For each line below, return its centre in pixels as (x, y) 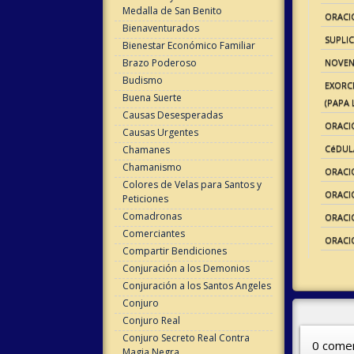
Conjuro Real (151, 320)
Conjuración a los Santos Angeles (196, 286)
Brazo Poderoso (159, 63)
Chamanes (146, 150)
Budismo (142, 80)
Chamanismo (152, 167)
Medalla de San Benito (172, 11)
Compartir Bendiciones (174, 251)
